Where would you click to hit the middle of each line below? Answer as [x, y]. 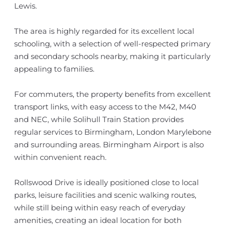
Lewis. [25, 6]
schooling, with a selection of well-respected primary [112, 44]
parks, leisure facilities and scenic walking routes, [105, 195]
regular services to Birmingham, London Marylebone [112, 132]
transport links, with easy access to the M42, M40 [105, 107]
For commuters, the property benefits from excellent [112, 94]
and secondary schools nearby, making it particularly [112, 56]
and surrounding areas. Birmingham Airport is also [109, 145]
